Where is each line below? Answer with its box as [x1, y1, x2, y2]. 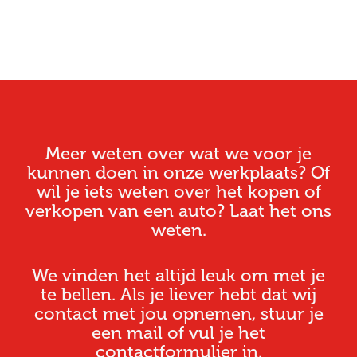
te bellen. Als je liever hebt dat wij [41, 284, 316, 305]
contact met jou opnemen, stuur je [33, 304, 324, 324]
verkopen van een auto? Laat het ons [25, 201, 331, 222]
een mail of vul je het [92, 323, 265, 343]
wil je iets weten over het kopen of [36, 182, 321, 202]
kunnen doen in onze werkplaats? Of [27, 163, 330, 183]
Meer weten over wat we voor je [45, 143, 312, 164]
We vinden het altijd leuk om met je [32, 265, 325, 286]
